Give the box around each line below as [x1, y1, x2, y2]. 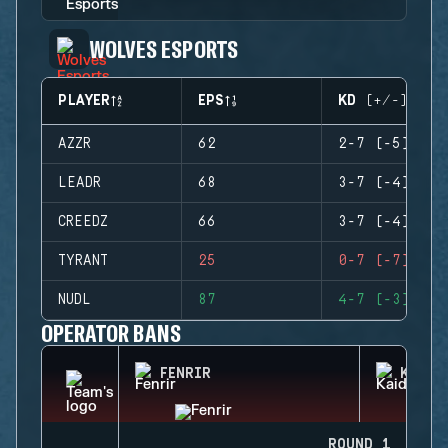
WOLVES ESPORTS [89, 34, 238, 63]
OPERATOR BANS [41, 318, 181, 347]
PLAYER [58, 93, 110, 109]
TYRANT [58, 253, 108, 269]
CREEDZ [58, 214, 108, 230]
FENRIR [159, 366, 211, 382]
